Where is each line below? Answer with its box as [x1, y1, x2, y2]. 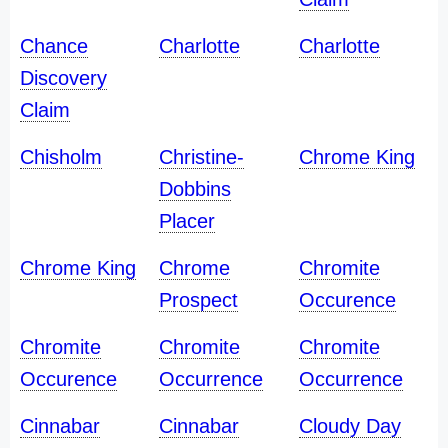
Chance [20, 35, 88, 57]
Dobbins [159, 178, 232, 200]
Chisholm [20, 146, 102, 168]
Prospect [159, 289, 239, 311]
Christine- [159, 146, 245, 168]
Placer [159, 210, 216, 232]
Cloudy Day [298, 415, 401, 437]
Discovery [20, 67, 107, 89]
